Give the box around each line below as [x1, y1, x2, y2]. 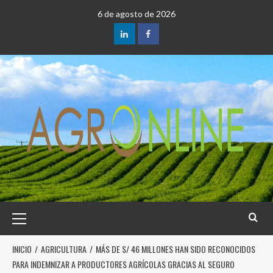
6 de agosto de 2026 [97, 9, 175, 19]
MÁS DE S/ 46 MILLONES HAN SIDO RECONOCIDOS [96, 243, 255, 255]
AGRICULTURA [41, 243, 87, 255]
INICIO [12, 243, 32, 255]
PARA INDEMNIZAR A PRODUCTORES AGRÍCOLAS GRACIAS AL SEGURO [12, 258, 235, 271]
